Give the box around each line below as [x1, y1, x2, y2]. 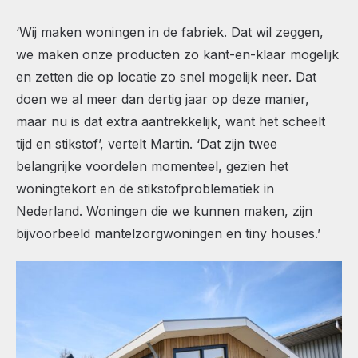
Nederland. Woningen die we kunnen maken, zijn [16, 202, 312, 219]
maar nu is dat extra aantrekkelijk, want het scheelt [16, 113, 325, 129]
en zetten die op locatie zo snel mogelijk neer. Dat [16, 68, 316, 85]
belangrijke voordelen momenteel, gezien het [16, 157, 288, 174]
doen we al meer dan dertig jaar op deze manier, [16, 90, 309, 107]
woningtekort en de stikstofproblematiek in [16, 180, 274, 197]
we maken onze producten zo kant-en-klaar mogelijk [16, 46, 339, 62]
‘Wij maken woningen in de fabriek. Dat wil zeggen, [16, 23, 324, 40]
